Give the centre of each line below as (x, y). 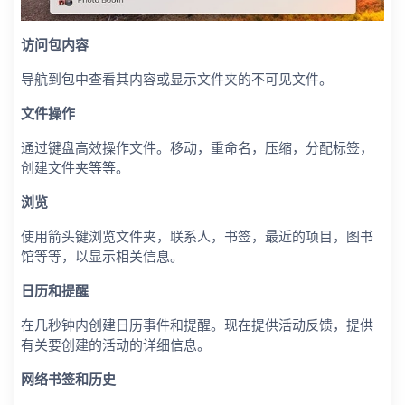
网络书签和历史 (68, 379)
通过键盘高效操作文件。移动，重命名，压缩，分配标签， (197, 148)
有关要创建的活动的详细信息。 (116, 345)
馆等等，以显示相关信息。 (102, 256)
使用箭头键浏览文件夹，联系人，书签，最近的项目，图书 (197, 236)
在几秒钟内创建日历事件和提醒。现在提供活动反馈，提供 (197, 325)
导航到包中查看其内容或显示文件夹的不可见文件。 (177, 79)
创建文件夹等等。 (75, 168)
